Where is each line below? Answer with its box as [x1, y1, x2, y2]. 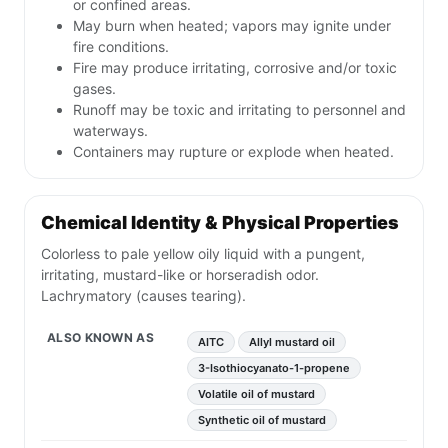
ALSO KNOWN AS [47, 330, 154, 346]
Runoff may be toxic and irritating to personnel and [73, 101, 406, 119]
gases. [73, 80, 116, 98]
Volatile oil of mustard [198, 387, 315, 402]
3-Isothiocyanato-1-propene [198, 361, 350, 376]
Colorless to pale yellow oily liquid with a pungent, [41, 245, 365, 263]
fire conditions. [73, 38, 169, 56]
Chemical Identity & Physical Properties [41, 212, 399, 234]
